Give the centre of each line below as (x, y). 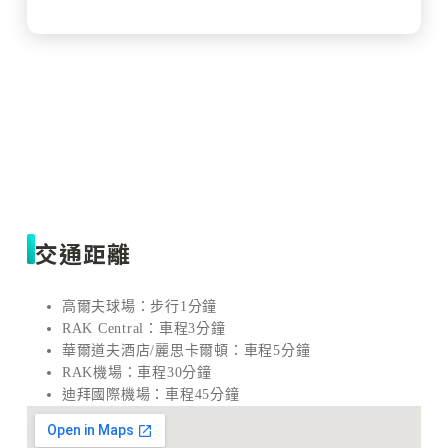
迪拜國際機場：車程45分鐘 (150, 394)
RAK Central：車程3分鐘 (143, 328)
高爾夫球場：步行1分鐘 (139, 306)
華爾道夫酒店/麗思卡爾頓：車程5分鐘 (186, 350)
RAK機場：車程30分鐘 (136, 372)
